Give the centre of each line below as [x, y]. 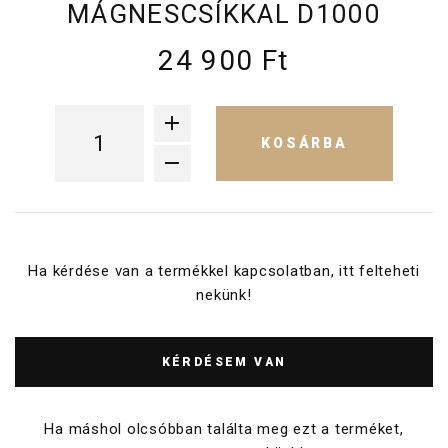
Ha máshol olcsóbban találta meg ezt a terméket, [224, 428]
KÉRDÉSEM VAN [224, 361]
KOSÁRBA [304, 142]
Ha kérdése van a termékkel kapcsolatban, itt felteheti [224, 270]
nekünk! [224, 294]
